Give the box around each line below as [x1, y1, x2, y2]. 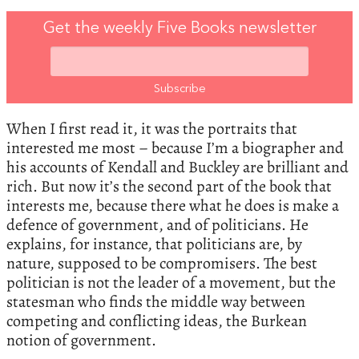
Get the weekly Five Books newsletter [42, 21, 317, 38]
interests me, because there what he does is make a [6, 195, 339, 217]
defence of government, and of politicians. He [6, 214, 309, 236]
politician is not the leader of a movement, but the [6, 272, 336, 294]
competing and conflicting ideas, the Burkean [6, 310, 307, 333]
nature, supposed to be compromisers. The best [6, 252, 317, 275]
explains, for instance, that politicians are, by [6, 233, 302, 256]
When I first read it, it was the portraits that [6, 118, 297, 140]
